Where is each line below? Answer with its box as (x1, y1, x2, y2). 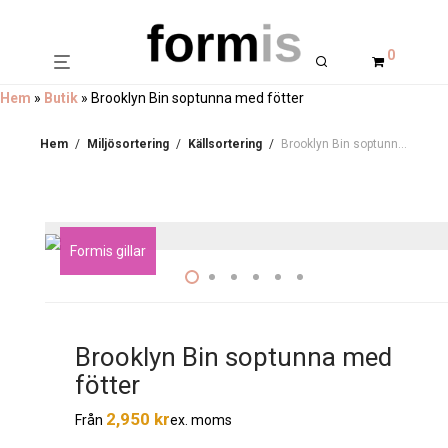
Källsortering (188, 137, 262, 151)
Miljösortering (87, 137, 169, 151)
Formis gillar (70, 243, 146, 259)
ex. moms (170, 411, 232, 428)
